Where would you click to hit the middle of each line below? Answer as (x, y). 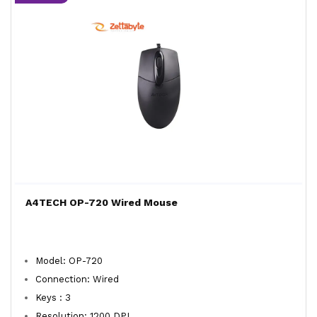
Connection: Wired (81, 279)
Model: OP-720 (69, 261)
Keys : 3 (53, 298)
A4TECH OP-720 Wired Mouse (102, 202)
